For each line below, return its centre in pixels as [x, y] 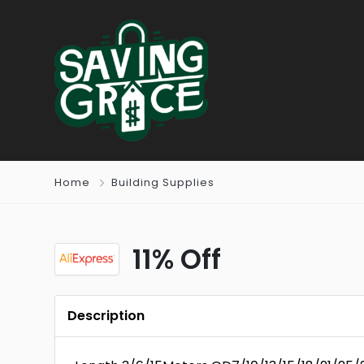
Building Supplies [163, 182]
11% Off [177, 259]
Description [106, 316]
